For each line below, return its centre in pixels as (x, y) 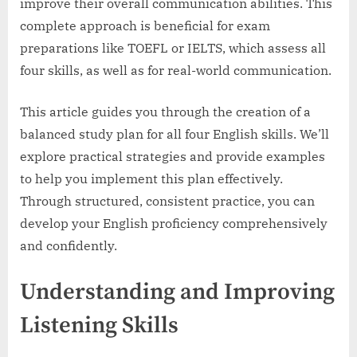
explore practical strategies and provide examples (173, 156)
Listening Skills (99, 326)
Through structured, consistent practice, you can (167, 200)
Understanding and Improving (177, 292)
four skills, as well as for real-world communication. (176, 70)
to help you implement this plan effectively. (151, 178)
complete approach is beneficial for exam (145, 25)
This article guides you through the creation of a (165, 111)
